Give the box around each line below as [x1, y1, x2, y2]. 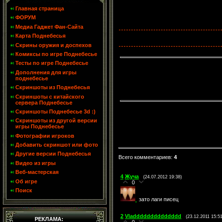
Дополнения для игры [15, 69, 76, 75]
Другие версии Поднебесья [15, 151, 91, 157]
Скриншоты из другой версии [15, 117, 97, 124]
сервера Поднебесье [15, 99, 72, 106]
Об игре [15, 178, 37, 184]
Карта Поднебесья [15, 33, 65, 39]
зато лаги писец [139, 196, 178, 203]
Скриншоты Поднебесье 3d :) [15, 108, 96, 114]
